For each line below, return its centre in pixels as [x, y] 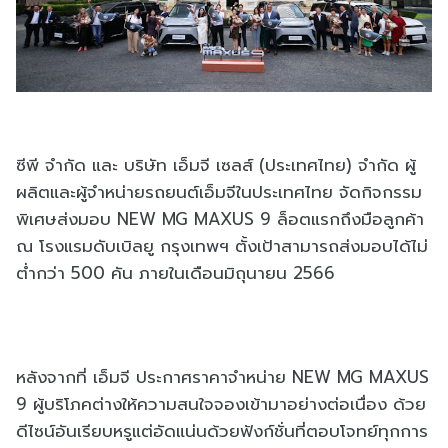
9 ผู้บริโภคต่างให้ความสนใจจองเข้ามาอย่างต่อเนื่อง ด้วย [221, 403]
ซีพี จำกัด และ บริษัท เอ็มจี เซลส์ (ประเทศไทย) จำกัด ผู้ [216, 164]
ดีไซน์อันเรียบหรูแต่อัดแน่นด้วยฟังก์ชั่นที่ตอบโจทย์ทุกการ [222, 430]
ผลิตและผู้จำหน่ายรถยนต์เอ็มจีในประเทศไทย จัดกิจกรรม [219, 191]
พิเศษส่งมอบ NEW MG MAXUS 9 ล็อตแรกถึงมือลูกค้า [220, 218]
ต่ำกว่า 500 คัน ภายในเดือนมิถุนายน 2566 [175, 272]
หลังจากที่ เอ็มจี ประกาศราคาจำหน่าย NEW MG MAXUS [222, 376]
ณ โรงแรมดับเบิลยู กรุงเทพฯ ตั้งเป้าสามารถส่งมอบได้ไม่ [222, 245]
